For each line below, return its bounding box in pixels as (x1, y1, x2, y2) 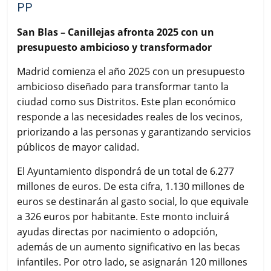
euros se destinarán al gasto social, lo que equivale (17, 194, 249, 208)
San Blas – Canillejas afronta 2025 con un (17, 25, 215, 39)
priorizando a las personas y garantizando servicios (17, 125, 252, 139)
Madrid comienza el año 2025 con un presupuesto (17, 64, 246, 78)
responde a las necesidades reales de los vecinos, (17, 109, 243, 123)
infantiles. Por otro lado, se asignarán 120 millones (17, 255, 248, 269)
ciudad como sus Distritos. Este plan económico (17, 94, 237, 108)
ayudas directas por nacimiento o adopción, (17, 224, 218, 238)
